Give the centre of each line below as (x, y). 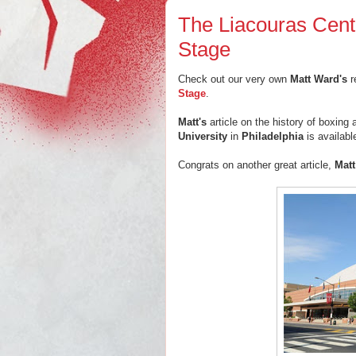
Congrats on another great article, (256, 165)
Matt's (194, 122)
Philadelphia (274, 136)
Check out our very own (234, 79)
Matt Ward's (319, 79)
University (203, 136)
